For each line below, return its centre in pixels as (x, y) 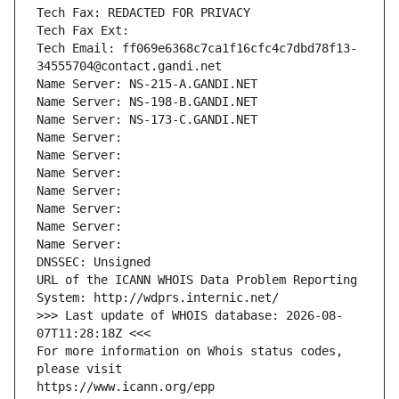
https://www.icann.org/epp (126, 387)
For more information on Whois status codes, (190, 351)
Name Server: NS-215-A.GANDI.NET (147, 84)
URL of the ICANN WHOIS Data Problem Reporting (197, 280)
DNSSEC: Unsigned (94, 262)
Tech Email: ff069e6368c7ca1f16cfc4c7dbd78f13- (197, 49)
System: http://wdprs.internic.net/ (158, 298)
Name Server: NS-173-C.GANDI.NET (147, 120)
